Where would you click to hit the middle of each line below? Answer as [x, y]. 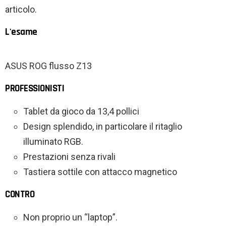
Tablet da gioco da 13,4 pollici [81, 111]
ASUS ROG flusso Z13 [48, 66]
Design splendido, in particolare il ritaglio [103, 127]
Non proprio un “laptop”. [70, 217]
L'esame [21, 32]
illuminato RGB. [53, 142]
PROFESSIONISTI [35, 89]
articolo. [21, 10]
